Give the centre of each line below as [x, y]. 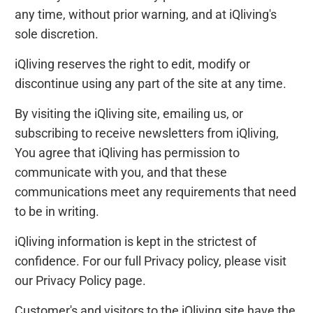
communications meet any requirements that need [156, 192]
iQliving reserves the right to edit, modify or [133, 64]
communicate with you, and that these [121, 172]
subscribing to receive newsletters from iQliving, [147, 133]
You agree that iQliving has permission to [128, 153]
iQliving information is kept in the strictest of [136, 241]
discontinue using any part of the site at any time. [151, 83]
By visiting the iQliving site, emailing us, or [129, 114]
